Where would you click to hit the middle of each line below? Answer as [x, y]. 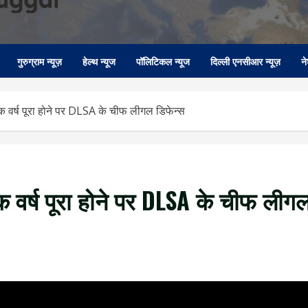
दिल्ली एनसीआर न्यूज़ [245, 61]
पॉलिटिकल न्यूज [163, 61]
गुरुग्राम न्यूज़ [40, 61]
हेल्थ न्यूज [99, 61]
